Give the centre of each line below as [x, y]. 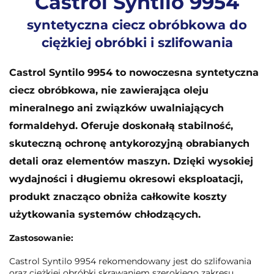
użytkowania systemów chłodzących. [105, 214]
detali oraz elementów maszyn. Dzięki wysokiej [131, 161]
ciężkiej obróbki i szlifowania [137, 43]
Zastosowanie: [41, 238]
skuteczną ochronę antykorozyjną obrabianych [129, 143]
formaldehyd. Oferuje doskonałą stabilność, [121, 125]
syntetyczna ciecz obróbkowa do [137, 25]
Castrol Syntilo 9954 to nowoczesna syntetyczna [134, 72]
